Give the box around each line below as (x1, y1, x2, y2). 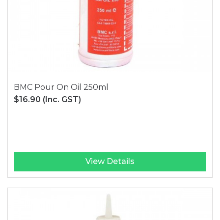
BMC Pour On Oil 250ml (14, 82, 109, 92)
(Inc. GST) (43, 95, 82, 105)
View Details (85, 157, 135, 166)
